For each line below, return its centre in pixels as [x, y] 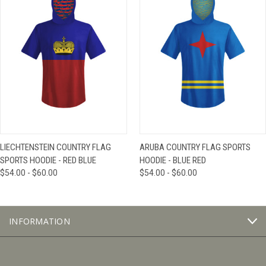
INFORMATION [39, 221]
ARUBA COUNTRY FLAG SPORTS [195, 148]
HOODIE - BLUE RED [172, 161]
